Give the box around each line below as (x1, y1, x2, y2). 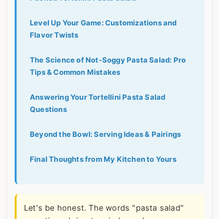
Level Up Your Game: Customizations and (30, 19, 177, 28)
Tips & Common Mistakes (30, 68, 121, 77)
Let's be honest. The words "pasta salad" (24, 203, 184, 213)
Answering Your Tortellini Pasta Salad (30, 93, 166, 102)
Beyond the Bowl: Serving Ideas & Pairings (30, 130, 181, 139)
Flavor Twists (30, 31, 79, 40)
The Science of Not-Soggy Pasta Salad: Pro (30, 56, 186, 65)
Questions (30, 105, 67, 114)
